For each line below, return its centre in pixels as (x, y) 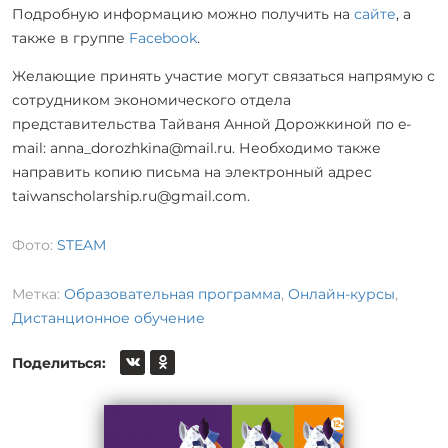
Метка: (38, 293)
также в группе (70, 37)
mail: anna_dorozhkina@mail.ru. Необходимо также (196, 147)
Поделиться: (59, 362)
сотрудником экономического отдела (151, 99)
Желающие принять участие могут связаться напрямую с (223, 75)
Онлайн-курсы (341, 293)
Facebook (163, 37)
